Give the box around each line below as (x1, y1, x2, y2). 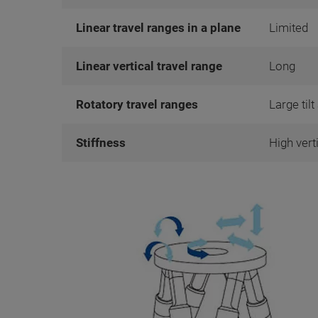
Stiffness (76, 136, 126, 150)
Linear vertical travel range (76, 59, 222, 73)
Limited (269, 21, 308, 35)
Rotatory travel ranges (76, 97, 198, 111)
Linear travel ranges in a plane (76, 21, 241, 35)
